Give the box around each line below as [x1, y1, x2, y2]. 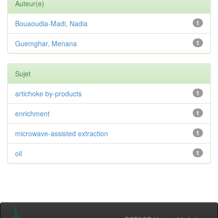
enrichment [15, 109, 50, 118]
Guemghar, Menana [15, 38, 77, 48]
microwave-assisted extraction [15, 128, 108, 138]
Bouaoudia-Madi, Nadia [15, 18, 88, 28]
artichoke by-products [15, 89, 82, 98]
